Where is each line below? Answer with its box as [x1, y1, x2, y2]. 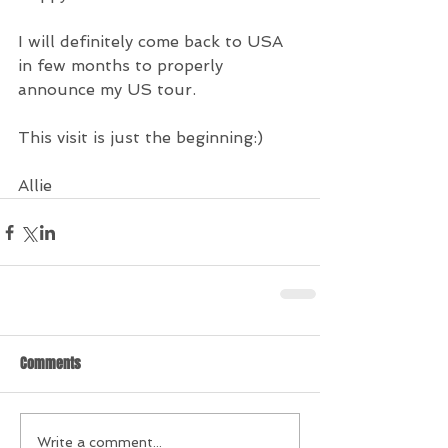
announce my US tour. [18, 80, 196, 99]
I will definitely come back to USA [18, 32, 288, 51]
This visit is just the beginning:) [18, 128, 263, 147]
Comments [20, 353, 81, 374]
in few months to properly [18, 56, 228, 75]
